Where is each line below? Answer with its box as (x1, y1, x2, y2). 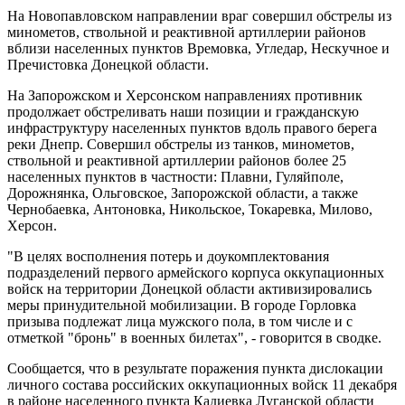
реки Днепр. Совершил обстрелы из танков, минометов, (7, 136, 354, 152)
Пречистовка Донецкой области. (7, 56, 209, 72)
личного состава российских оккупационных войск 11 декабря (7, 376, 397, 392)
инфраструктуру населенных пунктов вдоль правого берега (7, 119, 377, 136)
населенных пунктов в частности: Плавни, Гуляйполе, (7, 168, 344, 184)
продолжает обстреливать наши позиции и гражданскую (7, 103, 359, 119)
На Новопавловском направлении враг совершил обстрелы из (7, 7, 391, 24)
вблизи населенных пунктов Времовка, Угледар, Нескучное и (7, 40, 390, 56)
